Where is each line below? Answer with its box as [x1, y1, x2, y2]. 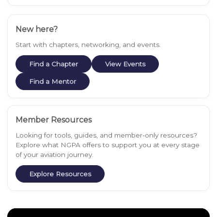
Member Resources [15, 115, 92, 124]
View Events [105, 60, 145, 68]
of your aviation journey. [15, 151, 93, 158]
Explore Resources [29, 170, 91, 178]
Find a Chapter [29, 60, 78, 68]
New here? [15, 25, 58, 34]
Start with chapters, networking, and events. [15, 41, 161, 48]
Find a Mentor [29, 77, 76, 85]
